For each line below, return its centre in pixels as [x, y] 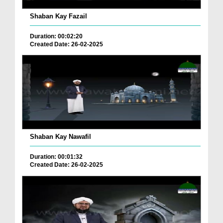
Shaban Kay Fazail [58, 16]
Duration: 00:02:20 [56, 36]
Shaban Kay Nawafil [60, 137]
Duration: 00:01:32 [56, 157]
